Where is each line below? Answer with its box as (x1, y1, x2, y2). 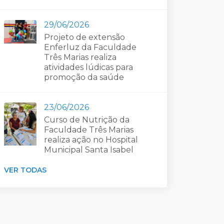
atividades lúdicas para (44, 62, 133, 72)
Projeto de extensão (44, 32, 125, 42)
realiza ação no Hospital (44, 134, 138, 144)
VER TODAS (4, 165, 46, 174)
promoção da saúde (44, 72, 124, 82)
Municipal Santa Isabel (44, 144, 133, 154)
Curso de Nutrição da (44, 114, 129, 124)
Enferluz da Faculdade (44, 42, 136, 52)
